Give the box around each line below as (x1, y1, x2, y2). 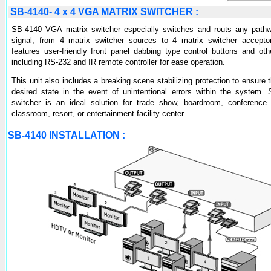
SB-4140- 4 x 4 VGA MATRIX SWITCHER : (8, 7, 198, 17)
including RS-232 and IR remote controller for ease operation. (11, 57, 225, 67)
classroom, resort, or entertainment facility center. (11, 109, 186, 119)
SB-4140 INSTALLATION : (8, 130, 125, 140)
